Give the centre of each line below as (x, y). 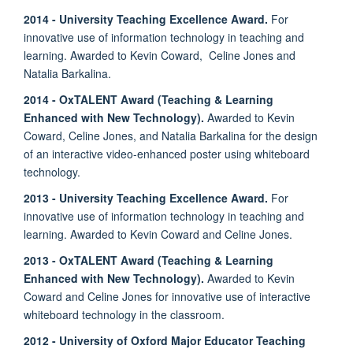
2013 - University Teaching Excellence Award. (146, 197)
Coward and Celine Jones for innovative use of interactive (167, 296)
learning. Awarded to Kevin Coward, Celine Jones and (160, 55)
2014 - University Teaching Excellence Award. (146, 19)
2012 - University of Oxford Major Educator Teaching (165, 340)
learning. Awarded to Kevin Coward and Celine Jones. (158, 234)
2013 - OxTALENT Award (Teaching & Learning (149, 260)
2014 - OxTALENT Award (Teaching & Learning (149, 99)
